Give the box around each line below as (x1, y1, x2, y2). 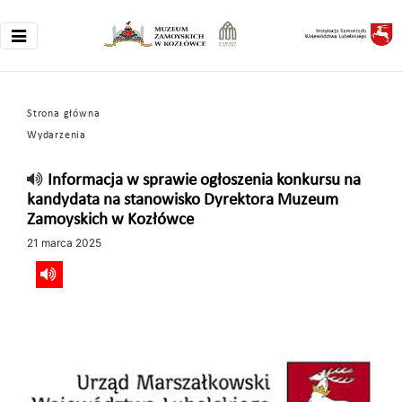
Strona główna (27, 109, 100, 119)
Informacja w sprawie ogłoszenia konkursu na (47, 172, 361, 189)
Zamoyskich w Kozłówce (27, 212, 194, 229)
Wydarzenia (27, 130, 86, 141)
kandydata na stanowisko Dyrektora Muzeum (27, 192, 338, 209)
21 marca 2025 (27, 236, 101, 249)
